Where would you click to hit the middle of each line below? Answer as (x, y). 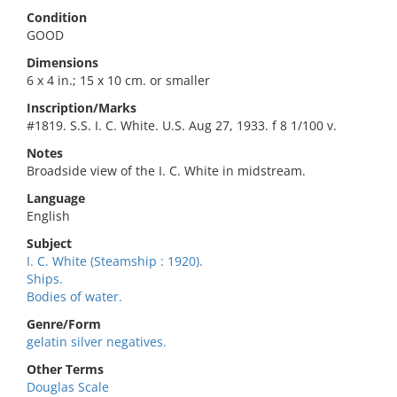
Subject (49, 243)
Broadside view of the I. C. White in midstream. (166, 171)
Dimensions (62, 62)
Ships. (45, 279)
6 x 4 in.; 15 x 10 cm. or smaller (118, 80)
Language (56, 198)
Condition (57, 17)
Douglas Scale (68, 387)
